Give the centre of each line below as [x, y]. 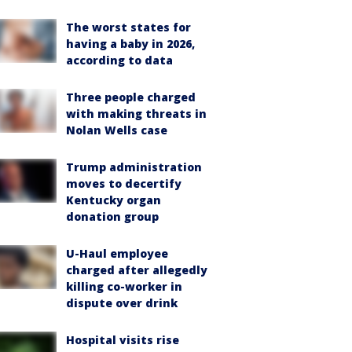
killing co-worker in [124, 286]
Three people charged [131, 97]
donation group [112, 216]
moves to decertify [124, 183]
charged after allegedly [137, 270]
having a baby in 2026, [130, 44]
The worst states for [128, 27]
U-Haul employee [117, 253]
